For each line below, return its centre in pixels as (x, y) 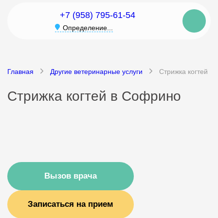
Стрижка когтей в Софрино (94, 96)
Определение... (88, 28)
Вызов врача (71, 176)
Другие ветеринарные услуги (96, 72)
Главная (20, 72)
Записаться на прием (71, 204)
